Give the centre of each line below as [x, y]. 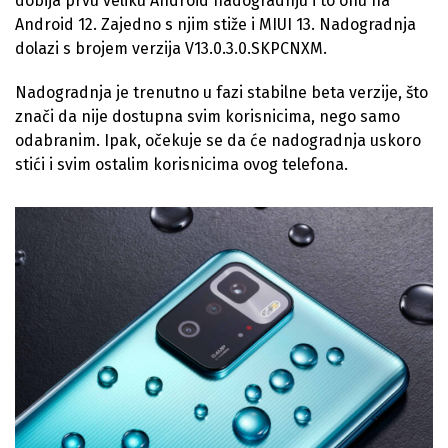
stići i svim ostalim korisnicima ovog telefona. [181, 165]
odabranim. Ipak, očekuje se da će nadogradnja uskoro [218, 141]
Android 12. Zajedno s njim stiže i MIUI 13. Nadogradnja [215, 25]
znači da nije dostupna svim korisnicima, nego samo [207, 117]
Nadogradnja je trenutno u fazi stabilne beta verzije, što [221, 93]
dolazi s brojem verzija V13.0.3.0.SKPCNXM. [171, 49]
